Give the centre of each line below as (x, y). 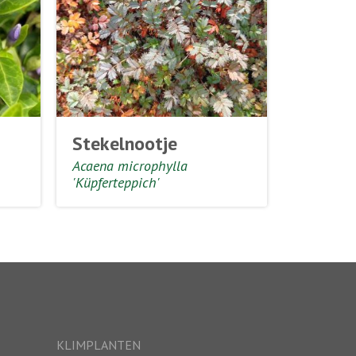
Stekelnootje (125, 144)
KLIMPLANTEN (99, 345)
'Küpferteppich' (116, 183)
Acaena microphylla (130, 166)
